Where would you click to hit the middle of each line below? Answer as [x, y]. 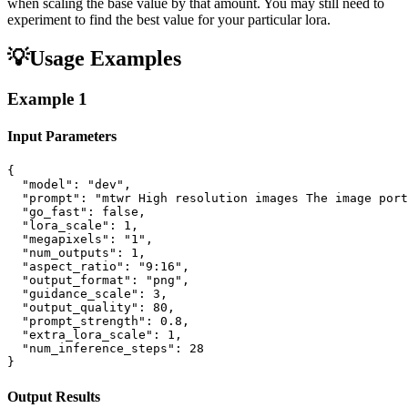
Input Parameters [62, 137]
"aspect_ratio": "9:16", [98, 267]
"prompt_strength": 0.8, [98, 321]
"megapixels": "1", [80, 240]
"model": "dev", [69, 185]
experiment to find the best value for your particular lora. [169, 20]
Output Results [54, 396]
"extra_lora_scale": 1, [95, 335]
